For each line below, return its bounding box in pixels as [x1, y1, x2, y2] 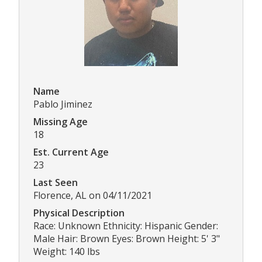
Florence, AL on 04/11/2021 [33, 189, 152, 202]
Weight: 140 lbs [33, 245, 100, 258]
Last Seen [33, 176, 78, 189]
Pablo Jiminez [33, 98, 92, 111]
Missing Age [33, 115, 88, 129]
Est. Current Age [33, 146, 109, 159]
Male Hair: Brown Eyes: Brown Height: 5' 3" [33, 232, 220, 246]
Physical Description [33, 206, 125, 220]
